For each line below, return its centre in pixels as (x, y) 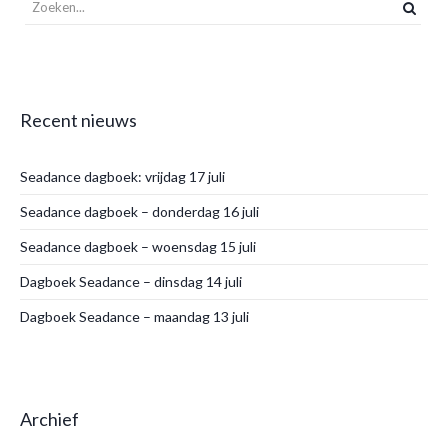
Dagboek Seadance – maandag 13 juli (134, 316)
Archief (49, 419)
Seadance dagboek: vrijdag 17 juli (122, 176)
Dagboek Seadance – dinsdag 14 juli (131, 281)
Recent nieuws (78, 120)
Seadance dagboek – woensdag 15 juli (138, 246)
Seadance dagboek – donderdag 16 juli (139, 211)
